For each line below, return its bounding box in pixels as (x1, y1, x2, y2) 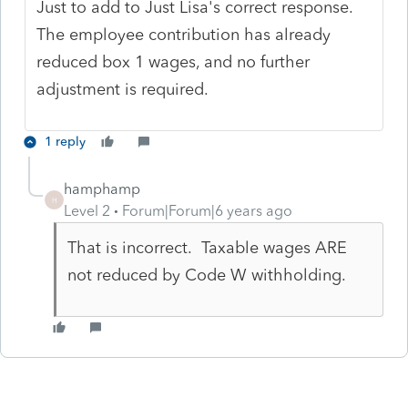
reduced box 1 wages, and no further (36, 51, 311, 72)
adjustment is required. (36, 78, 209, 99)
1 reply (45, 133, 86, 149)
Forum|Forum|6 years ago (122, 201, 292, 219)
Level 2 (64, 201, 110, 219)
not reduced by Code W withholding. (66, 264, 346, 285)
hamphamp (64, 179, 140, 198)
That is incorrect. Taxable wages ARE (66, 237, 347, 258)
